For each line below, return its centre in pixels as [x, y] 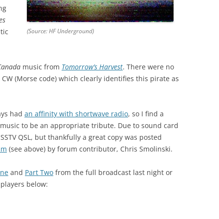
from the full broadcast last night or [113, 173]
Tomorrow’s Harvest [92, 67]
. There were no [148, 67]
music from [41, 67]
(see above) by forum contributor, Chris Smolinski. [90, 149]
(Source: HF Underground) [60, 31]
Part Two [39, 173]
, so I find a [146, 114]
